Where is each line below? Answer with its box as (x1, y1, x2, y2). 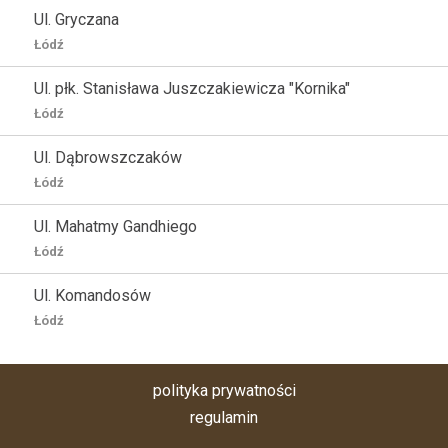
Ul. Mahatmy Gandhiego (34, 217, 197, 236)
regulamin (190, 408, 258, 427)
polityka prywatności (152, 381, 296, 400)
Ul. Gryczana (34, 10, 119, 29)
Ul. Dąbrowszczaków (34, 148, 182, 167)
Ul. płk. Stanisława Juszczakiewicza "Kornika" (34, 79, 350, 98)
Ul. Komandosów (34, 286, 151, 305)
